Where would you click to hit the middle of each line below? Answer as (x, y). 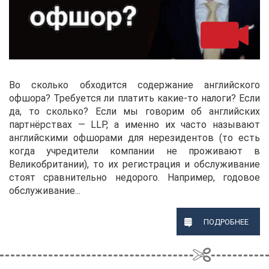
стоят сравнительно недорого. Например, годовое (134, 177)
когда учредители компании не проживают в (134, 151)
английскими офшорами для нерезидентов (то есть (134, 138)
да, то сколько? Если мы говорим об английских (134, 111)
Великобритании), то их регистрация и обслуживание (134, 164)
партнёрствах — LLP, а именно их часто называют (134, 124)
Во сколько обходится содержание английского (134, 85)
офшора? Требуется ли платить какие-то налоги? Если (134, 98)
